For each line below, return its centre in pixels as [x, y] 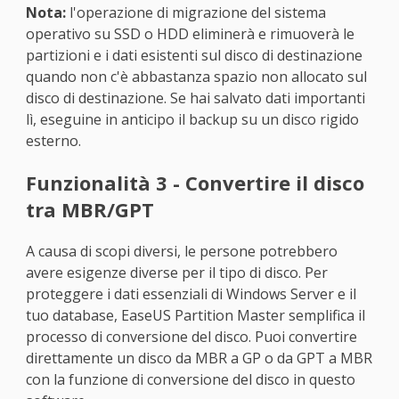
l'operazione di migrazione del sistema [195, 13]
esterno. [53, 141]
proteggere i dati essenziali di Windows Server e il [191, 294]
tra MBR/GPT [90, 210]
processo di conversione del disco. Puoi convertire [191, 337]
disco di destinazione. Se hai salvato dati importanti [195, 98]
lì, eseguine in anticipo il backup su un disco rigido [192, 120]
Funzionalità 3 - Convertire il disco [195, 183]
